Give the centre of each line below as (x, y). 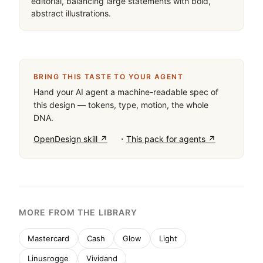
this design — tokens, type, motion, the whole (121, 105)
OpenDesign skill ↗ (70, 139)
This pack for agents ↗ (171, 139)
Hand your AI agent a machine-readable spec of (126, 92)
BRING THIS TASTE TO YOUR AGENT (109, 77)
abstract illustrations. (71, 13)
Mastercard (48, 238)
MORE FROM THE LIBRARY (78, 212)
